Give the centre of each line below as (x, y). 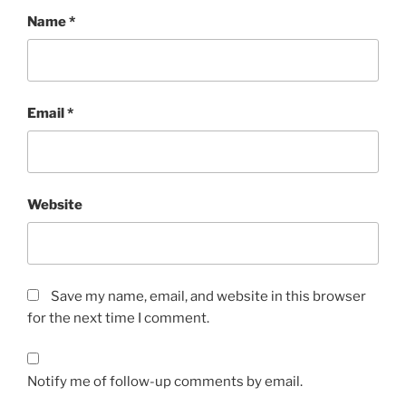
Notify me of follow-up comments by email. (165, 382)
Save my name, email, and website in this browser (208, 296)
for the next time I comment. (118, 318)
